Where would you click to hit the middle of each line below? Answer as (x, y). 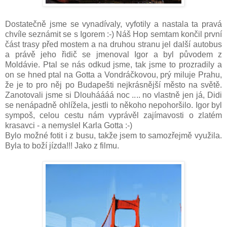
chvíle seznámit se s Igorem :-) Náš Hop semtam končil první (113, 34)
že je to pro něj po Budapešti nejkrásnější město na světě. (113, 85)
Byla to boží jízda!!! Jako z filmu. (62, 146)
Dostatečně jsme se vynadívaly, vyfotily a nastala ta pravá (113, 24)
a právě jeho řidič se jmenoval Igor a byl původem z (113, 55)
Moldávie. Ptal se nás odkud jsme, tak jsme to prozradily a (113, 65)
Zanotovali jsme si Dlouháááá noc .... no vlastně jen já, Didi (113, 95)
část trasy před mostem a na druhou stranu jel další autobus (113, 45)
